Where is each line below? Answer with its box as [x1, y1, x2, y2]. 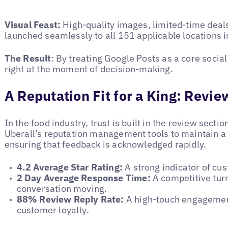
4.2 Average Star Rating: [16, 161, 123, 173]
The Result [4, 52, 51, 64]
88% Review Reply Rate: [16, 193, 124, 205]
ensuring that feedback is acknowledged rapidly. [4, 138, 207, 151]
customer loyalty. [16, 204, 89, 216]
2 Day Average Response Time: [16, 172, 153, 184]
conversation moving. [16, 182, 107, 194]
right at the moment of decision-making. [4, 63, 173, 75]
